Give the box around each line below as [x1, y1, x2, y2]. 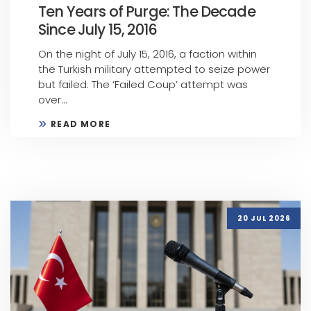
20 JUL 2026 [237, 212, 291, 224]
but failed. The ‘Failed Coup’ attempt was [38, 77, 248, 92]
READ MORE [51, 118, 111, 131]
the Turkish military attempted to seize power [38, 62, 270, 77]
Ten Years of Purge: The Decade [38, 1, 255, 22]
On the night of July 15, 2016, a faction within [38, 47, 257, 62]
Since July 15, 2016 [38, 19, 158, 40]
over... [38, 92, 67, 108]
